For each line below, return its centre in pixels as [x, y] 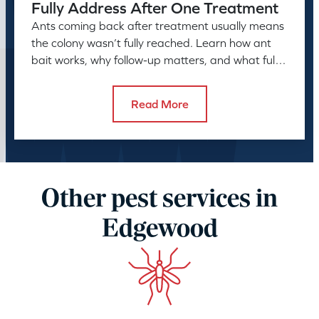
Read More [159, 104]
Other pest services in [159, 199]
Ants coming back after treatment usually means [158, 25]
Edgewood [159, 229]
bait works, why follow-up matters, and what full [154, 59]
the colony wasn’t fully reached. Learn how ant [151, 42]
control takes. [66, 77]
